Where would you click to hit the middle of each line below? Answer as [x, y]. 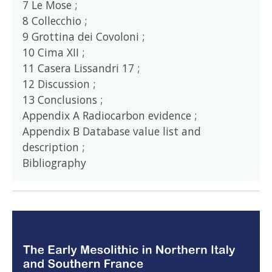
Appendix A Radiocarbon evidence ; [110, 115]
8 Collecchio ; [55, 20]
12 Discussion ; [59, 83]
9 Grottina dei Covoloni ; [84, 36]
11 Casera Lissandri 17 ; [81, 68]
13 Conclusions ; [63, 99]
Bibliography [55, 162]
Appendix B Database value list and [112, 131]
